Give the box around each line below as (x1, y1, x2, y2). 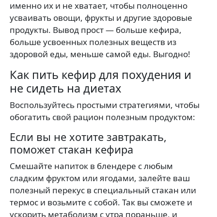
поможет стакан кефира (10, 142, 133, 156)
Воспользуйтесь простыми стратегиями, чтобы (10, 99, 200, 110)
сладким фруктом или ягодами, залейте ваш (10, 172, 190, 184)
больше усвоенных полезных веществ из (10, 36, 176, 47)
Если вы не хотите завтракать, (10, 130, 167, 144)
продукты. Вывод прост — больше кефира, (10, 24, 182, 35)
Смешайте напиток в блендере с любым (10, 160, 173, 171)
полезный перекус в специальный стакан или (10, 185, 196, 196)
